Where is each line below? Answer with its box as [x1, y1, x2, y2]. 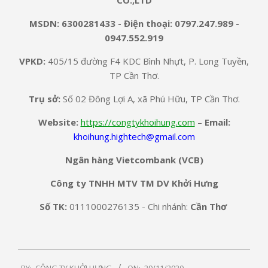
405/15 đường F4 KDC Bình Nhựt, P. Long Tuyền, [45, 54, 249, 67]
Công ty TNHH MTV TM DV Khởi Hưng [50, 176, 218, 189]
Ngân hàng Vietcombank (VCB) [65, 153, 203, 166]
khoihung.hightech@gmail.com [73, 130, 195, 142]
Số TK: [39, 200, 67, 212]
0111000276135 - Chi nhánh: [66, 200, 190, 212]
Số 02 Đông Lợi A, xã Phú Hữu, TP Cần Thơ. [60, 92, 240, 105]
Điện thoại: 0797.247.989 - [123, 17, 239, 29]
